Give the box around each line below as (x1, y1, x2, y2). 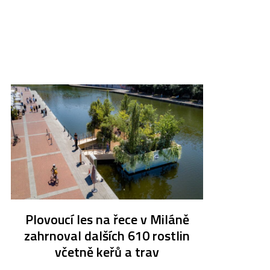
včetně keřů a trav (55, 242, 160, 263)
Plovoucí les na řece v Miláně (25, 209, 189, 230)
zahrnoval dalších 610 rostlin (24, 225, 190, 246)
